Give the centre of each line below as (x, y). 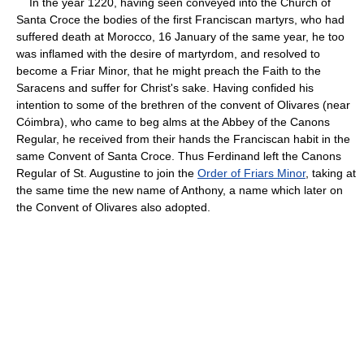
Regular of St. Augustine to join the (107, 173)
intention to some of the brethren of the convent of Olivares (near (183, 104)
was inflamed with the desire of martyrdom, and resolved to (168, 53)
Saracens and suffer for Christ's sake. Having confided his (165, 87)
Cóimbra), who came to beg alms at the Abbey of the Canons (173, 121)
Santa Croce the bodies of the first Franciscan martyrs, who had (180, 19)
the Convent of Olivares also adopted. (113, 207)
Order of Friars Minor (251, 173)
